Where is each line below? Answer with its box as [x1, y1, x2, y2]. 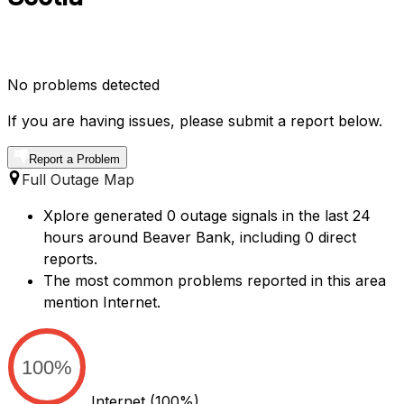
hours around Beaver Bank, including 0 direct [43, 228, 356, 247]
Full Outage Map [22, 170, 134, 189]
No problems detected [7, 76, 160, 95]
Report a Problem [29, 152, 120, 167]
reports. [43, 250, 97, 269]
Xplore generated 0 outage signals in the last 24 [43, 207, 371, 225]
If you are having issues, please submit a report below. [7, 112, 382, 131]
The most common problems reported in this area [43, 271, 386, 290]
